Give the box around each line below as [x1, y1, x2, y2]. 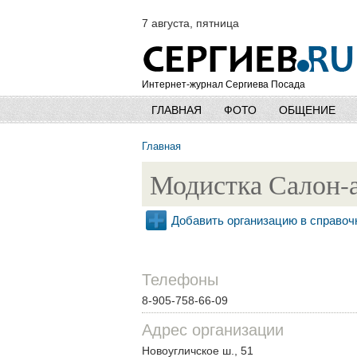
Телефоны [142, 271, 218, 289]
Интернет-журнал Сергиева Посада [142, 79, 305, 90]
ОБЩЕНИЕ [279, 104, 335, 116]
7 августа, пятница [142, 17, 239, 29]
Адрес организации [142, 321, 284, 339]
